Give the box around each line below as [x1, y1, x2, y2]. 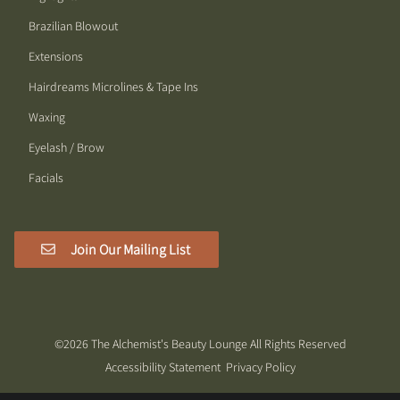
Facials [29, 170, 63, 187]
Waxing [29, 109, 65, 126]
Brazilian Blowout [29, 18, 118, 35]
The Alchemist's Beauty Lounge [90, 335, 247, 352]
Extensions [29, 48, 83, 65]
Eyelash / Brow [29, 139, 104, 156]
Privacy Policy [225, 358, 296, 375]
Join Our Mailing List [70, 239, 190, 259]
